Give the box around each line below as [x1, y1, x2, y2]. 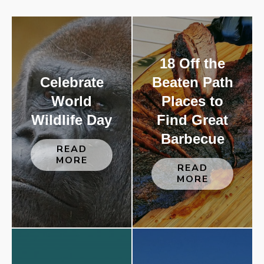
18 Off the [160, 55, 225, 71]
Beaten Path [151, 74, 233, 90]
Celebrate [39, 74, 104, 90]
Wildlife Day [31, 112, 112, 128]
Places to [161, 93, 223, 109]
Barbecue [160, 131, 225, 147]
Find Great [157, 112, 228, 128]
